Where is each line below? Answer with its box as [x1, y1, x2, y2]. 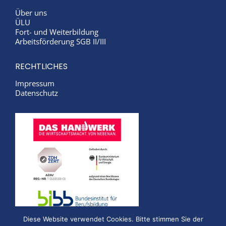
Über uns [15, 8, 47, 18]
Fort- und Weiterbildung [15, 27, 98, 37]
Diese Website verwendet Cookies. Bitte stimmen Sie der [23, 215, 203, 223]
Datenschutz [15, 88, 58, 98]
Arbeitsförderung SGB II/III [15, 36, 106, 46]
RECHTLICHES [15, 61, 68, 72]
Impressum [15, 78, 54, 88]
